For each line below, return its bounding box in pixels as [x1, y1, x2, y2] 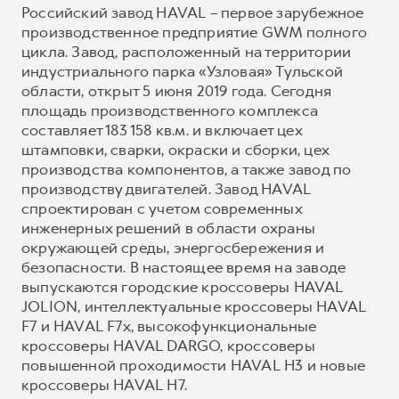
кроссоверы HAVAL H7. [21, 374, 187, 395]
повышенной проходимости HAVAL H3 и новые [21, 354, 365, 375]
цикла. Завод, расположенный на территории [21, 41, 352, 61]
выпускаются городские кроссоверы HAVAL [21, 276, 344, 297]
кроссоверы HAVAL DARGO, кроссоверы [21, 335, 315, 355]
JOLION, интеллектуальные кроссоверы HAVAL [21, 296, 367, 316]
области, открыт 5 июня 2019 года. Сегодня [21, 80, 332, 101]
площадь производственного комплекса [21, 100, 319, 120]
